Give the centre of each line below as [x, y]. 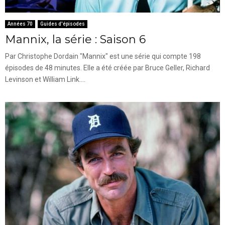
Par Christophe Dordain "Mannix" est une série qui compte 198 [103, 57]
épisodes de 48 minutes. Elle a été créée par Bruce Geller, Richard [107, 68]
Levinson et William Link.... [45, 80]
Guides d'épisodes [63, 24]
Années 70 [20, 24]
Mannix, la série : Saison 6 [75, 40]
